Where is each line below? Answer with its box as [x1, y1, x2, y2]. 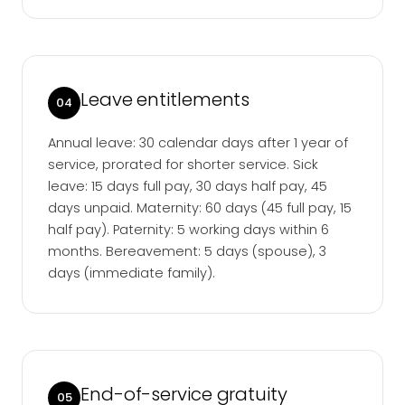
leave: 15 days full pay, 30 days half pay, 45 [48, 177, 327, 196]
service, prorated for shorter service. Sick [48, 155, 318, 174]
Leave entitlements [80, 87, 250, 113]
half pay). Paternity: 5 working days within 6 [48, 221, 329, 240]
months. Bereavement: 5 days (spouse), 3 [48, 242, 326, 261]
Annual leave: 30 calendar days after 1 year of [48, 134, 348, 153]
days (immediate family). [48, 264, 215, 283]
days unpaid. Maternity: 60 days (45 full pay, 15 [48, 199, 352, 218]
